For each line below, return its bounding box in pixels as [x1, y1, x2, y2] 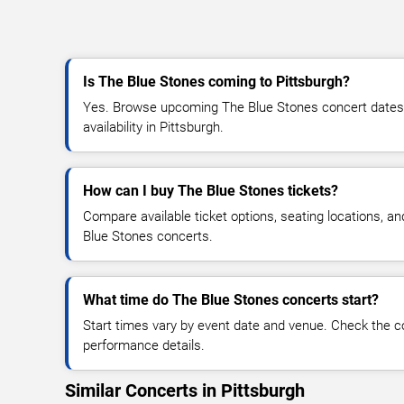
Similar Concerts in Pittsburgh [65, 379, 305, 401]
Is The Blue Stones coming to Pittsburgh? [83, 72, 350, 90]
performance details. [83, 336, 205, 353]
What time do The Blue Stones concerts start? [83, 290, 379, 308]
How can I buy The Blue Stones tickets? [83, 181, 338, 199]
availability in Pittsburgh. [83, 118, 224, 135]
